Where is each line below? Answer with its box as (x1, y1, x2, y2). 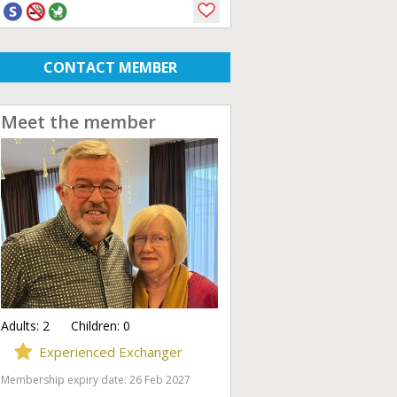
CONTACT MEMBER (43, 58, 177, 77)
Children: (50, 317, 123, 334)
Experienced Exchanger (39, 343, 183, 361)
